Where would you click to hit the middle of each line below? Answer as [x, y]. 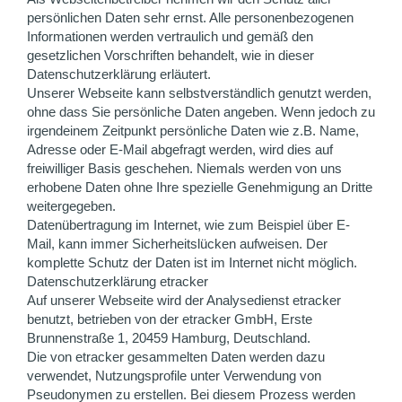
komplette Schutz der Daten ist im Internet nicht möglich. [192, 262]
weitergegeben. [71, 206]
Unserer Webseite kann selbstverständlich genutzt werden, [199, 93]
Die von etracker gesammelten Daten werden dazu [176, 357]
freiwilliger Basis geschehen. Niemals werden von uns [184, 168]
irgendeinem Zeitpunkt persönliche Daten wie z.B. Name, [193, 131]
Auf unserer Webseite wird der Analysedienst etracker [184, 300]
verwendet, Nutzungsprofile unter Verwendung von [174, 376]
